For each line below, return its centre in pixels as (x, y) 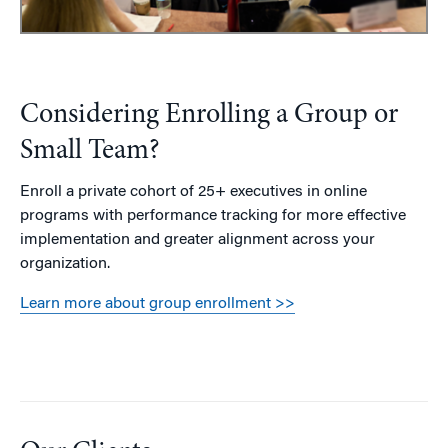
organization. (65, 264)
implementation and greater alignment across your (197, 240)
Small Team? (90, 152)
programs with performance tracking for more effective (213, 216)
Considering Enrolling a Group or (209, 116)
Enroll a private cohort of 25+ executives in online (193, 192)
